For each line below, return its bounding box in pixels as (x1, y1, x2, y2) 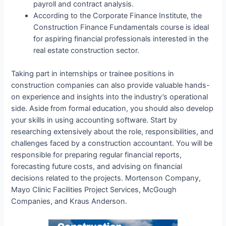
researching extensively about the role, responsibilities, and (11, 127, 214, 137)
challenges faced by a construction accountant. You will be (11, 139, 213, 148)
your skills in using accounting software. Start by (11, 116, 178, 125)
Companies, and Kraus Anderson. (11, 197, 128, 206)
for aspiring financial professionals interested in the (33, 34, 209, 44)
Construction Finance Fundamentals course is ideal (33, 23, 209, 32)
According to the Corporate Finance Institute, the (33, 11, 202, 21)
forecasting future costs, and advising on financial (11, 162, 183, 172)
